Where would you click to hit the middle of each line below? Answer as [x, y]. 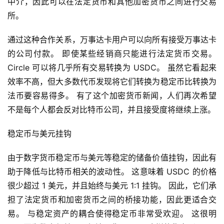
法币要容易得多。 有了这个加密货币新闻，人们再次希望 [112, 96]
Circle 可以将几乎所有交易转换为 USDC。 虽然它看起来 [112, 68]
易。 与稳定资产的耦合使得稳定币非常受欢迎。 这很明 [112, 214]
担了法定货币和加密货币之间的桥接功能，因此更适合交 [112, 200]
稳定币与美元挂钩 [39, 134]
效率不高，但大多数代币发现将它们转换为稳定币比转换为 [112, 82]
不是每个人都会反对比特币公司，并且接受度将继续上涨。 [111, 110]
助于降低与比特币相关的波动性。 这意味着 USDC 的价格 [112, 172]
